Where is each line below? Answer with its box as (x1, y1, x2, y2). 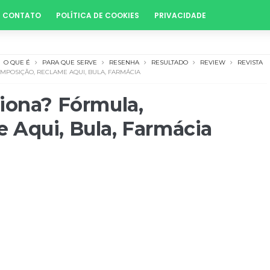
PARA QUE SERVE (42, 58, 97, 66)
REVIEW (200, 58, 225, 66)
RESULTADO (151, 58, 188, 66)
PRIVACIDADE (154, 10, 206, 20)
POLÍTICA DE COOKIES (56, 10, 139, 20)
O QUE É (4, 58, 30, 66)
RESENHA (109, 58, 139, 66)
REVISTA (237, 58, 263, 66)
